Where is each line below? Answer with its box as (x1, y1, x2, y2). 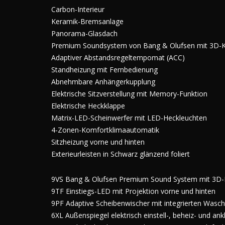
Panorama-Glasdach (51, 29, 118, 38)
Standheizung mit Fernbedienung (51, 65, 158, 74)
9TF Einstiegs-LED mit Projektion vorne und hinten (51, 186, 215, 196)
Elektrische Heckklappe (51, 101, 125, 110)
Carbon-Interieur (51, 5, 104, 14)
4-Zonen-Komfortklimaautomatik (51, 125, 159, 135)
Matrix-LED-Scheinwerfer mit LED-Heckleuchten (51, 113, 207, 123)
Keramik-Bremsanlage (51, 17, 124, 26)
